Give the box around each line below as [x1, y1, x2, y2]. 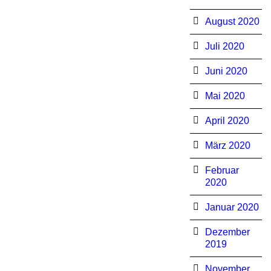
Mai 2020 [204, 91, 245, 101]
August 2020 [204, 16, 260, 27]
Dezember [204, 227, 250, 237]
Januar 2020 [204, 202, 259, 212]
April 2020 [204, 116, 249, 126]
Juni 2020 [204, 66, 247, 76]
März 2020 [204, 140, 250, 151]
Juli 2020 [204, 41, 244, 51]
